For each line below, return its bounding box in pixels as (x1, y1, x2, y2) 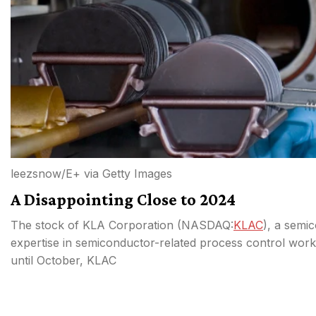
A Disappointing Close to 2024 (11, 189, 236, 209)
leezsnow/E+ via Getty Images (11, 166, 172, 181)
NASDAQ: (181, 217, 233, 232)
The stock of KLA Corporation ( (11, 217, 181, 232)
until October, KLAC (11, 253, 116, 267)
